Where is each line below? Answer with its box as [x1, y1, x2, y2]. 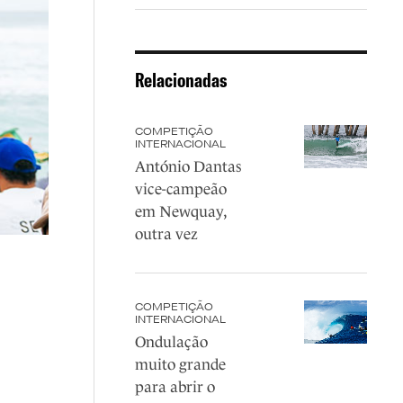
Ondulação [134, 334, 208, 351]
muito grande [134, 356, 226, 373]
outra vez [134, 226, 198, 243]
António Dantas [134, 158, 241, 175]
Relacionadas [134, 67, 228, 93]
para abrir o [134, 379, 215, 396]
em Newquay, [134, 203, 226, 220]
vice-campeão [134, 181, 227, 198]
